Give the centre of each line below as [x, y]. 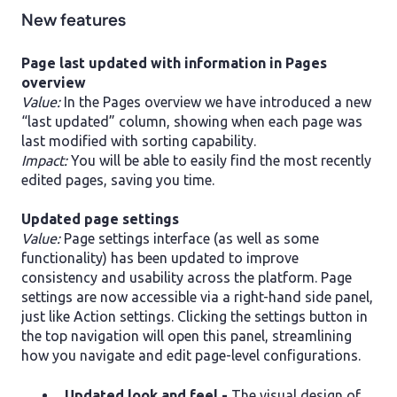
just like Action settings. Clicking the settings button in [195, 317]
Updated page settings [100, 219]
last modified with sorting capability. [139, 141]
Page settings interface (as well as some [190, 239]
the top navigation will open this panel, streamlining [187, 336]
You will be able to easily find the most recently [219, 161]
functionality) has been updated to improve [160, 258]
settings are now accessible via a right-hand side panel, [197, 297]
